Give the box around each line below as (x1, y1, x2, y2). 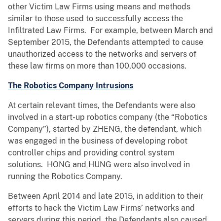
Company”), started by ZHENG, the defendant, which (8, 124, 202, 134)
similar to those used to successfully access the (8, 14, 183, 24)
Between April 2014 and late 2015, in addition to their (8, 191, 203, 201)
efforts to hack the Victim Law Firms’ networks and (8, 203, 195, 213)
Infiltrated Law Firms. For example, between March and (8, 26, 213, 36)
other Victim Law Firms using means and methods (8, 2, 190, 12)
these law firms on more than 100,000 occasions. (8, 61, 186, 71)
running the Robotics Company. (8, 172, 124, 182)
